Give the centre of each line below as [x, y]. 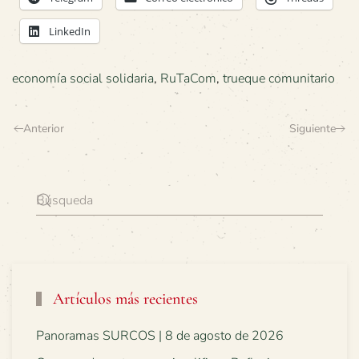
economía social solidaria [83, 78]
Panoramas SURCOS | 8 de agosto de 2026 [160, 335]
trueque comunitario [279, 78]
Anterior [44, 128]
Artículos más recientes [123, 298]
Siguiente [313, 128]
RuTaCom [188, 78]
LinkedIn [70, 31]
